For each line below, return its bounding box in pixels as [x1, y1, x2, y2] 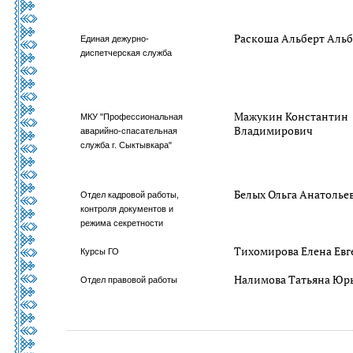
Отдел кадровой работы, [80, 190, 180, 199]
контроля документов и [80, 204, 174, 214]
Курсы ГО [80, 247, 120, 256]
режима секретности [80, 218, 164, 228]
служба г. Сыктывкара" [80, 140, 173, 150]
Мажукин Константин [234, 109, 349, 124]
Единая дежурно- [80, 34, 150, 43]
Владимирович [234, 123, 314, 138]
